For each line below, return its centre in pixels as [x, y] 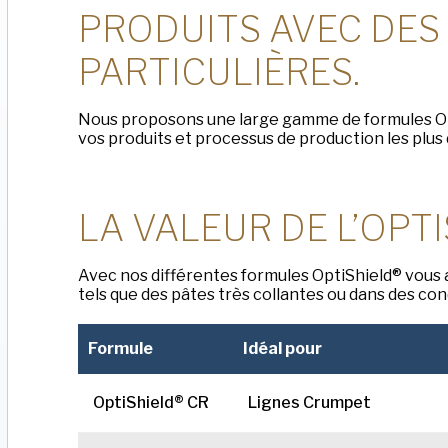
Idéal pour [283, 349]
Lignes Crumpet [310, 403]
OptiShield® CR [151, 403]
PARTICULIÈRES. [219, 72]
